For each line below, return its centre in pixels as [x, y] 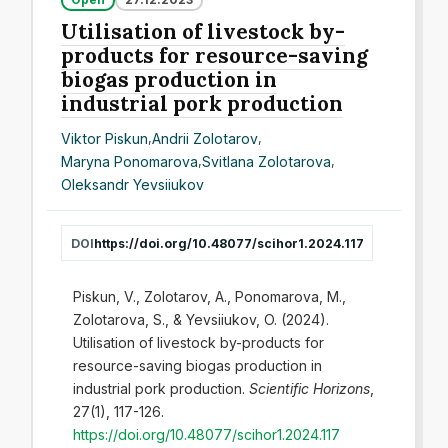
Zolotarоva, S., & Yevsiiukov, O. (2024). [200, 319]
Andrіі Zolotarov [205, 138]
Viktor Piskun [105, 138]
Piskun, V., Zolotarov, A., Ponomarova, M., [209, 296]
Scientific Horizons [309, 388]
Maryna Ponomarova [130, 161]
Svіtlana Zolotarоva [267, 161]
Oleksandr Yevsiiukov [133, 184]
